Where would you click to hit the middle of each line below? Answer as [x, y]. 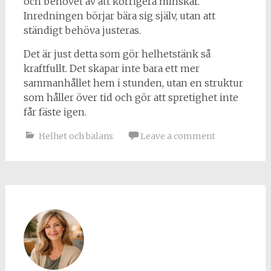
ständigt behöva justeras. [82, 30]
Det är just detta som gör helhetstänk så [117, 54]
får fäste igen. [55, 112]
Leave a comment [178, 136]
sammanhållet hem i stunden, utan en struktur [133, 83]
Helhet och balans [76, 136]
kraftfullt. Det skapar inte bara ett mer [111, 68]
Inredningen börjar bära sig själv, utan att [119, 15]
